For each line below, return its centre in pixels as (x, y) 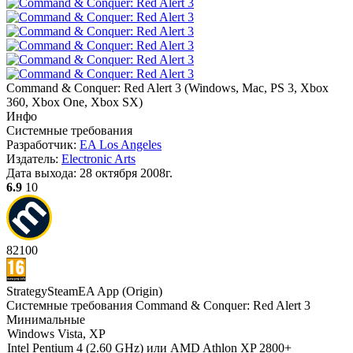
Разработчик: (43, 145)
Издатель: (34, 159)
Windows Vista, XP (56, 334)
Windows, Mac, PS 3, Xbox (258, 88)
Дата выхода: (43, 173)
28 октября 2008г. (126, 173)
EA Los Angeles (121, 145)
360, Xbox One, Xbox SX (72, 102)
